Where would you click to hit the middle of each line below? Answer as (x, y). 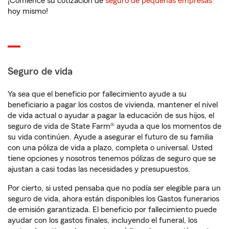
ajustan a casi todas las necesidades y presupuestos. (99, 169)
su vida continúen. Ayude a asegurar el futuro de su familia (110, 137)
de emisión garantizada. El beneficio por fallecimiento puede (112, 210)
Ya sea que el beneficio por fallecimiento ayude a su (97, 94)
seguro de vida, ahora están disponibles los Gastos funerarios (113, 199)
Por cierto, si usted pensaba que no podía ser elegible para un (114, 188)
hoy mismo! (28, 11)
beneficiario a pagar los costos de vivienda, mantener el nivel (113, 105)
